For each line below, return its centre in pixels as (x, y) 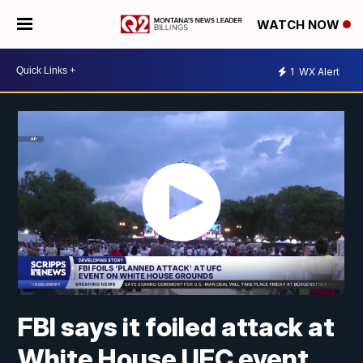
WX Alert (318, 71)
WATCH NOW (300, 25)
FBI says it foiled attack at (177, 327)
